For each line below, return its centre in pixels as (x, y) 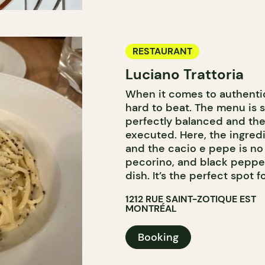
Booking (158, 237)
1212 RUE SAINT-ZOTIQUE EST (190, 199)
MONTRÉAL (151, 209)
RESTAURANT (162, 51)
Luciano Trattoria (184, 74)
